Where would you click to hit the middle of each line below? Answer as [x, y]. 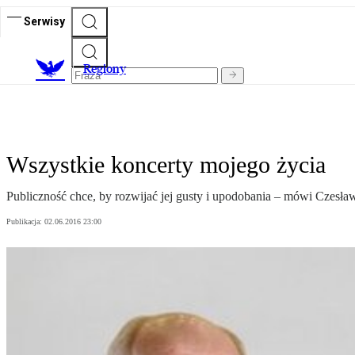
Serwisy [44, 21]
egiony [109, 69]
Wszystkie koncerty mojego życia [166, 165]
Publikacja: [25, 222]
